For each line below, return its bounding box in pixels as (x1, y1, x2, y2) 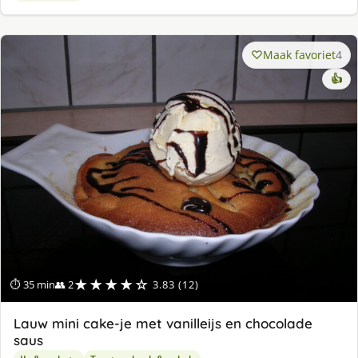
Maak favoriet (263, 46, 336, 62)
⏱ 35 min (10, 277, 55, 292)
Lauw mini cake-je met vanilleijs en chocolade (14, 315, 312, 332)
